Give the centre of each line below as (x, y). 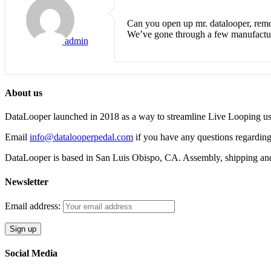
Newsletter (27, 181)
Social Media (31, 253)
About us (24, 93)
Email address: (34, 206)
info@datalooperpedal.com (81, 137)
